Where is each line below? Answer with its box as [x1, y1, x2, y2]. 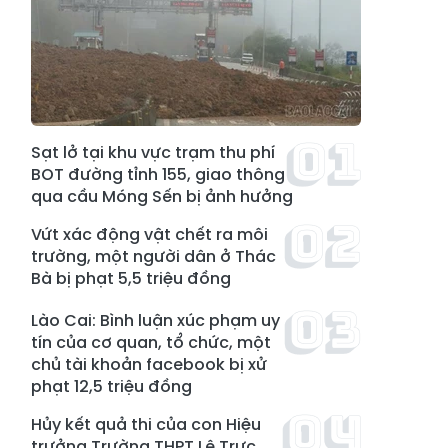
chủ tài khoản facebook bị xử [31, 353, 267, 376]
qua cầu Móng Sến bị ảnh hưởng [31, 185, 293, 208]
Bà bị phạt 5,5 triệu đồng [31, 267, 231, 290]
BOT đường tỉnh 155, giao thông [31, 163, 285, 186]
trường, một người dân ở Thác [31, 245, 276, 268]
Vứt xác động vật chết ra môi [31, 223, 268, 246]
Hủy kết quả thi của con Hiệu [31, 413, 261, 436]
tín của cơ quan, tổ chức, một [31, 331, 271, 354]
